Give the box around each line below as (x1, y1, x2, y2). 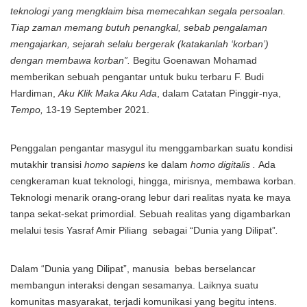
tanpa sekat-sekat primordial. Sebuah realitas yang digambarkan (10, 208, 291, 219)
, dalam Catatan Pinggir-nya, (157, 88, 281, 99)
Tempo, (10, 104, 43, 115)
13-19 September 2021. (43, 104, 149, 115)
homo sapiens (84, 159, 145, 170)
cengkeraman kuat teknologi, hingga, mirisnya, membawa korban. (10, 175, 296, 186)
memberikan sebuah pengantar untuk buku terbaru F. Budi (10, 71, 264, 82)
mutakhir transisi (10, 159, 84, 170)
